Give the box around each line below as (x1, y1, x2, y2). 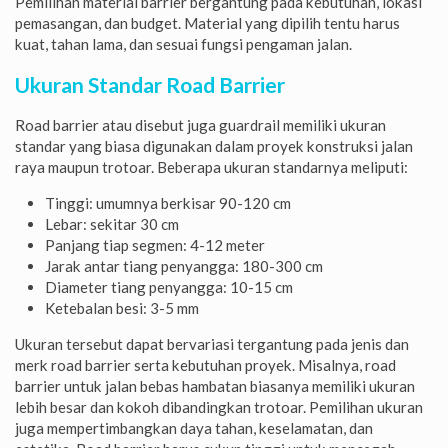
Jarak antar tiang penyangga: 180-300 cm (45, 256, 323, 275)
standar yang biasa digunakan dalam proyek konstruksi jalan (15, 136, 413, 155)
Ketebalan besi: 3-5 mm (45, 298, 199, 317)
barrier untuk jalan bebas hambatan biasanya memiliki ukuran (15, 376, 415, 395)
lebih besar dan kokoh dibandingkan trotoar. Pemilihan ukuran (15, 397, 423, 416)
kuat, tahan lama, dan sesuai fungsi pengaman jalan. (15, 34, 352, 53)
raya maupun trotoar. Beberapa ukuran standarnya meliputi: (15, 157, 408, 176)
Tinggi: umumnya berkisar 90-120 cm (45, 193, 291, 212)
